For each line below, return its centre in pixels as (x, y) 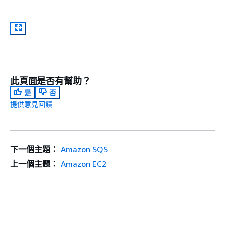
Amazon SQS (84, 149)
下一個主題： (34, 149)
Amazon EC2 (83, 164)
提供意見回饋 (31, 104)
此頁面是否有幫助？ (50, 81)
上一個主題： (34, 164)
